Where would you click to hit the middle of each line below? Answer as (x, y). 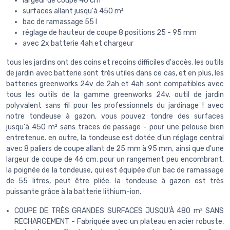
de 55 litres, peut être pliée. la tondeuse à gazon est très (115, 181)
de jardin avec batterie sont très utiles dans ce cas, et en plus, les (115, 73)
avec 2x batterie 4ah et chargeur (78, 43)
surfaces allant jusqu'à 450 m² (73, 11)
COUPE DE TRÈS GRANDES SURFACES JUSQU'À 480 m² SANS (119, 210)
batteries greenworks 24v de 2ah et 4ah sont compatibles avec (115, 84)
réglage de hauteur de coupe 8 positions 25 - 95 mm (110, 32)
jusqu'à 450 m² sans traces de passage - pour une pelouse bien (115, 127)
